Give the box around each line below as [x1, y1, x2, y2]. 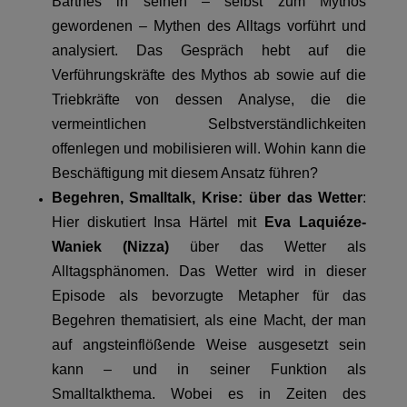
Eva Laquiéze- [263, 214, 367, 231]
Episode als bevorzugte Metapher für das [51, 288, 367, 304]
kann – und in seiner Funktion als [51, 362, 367, 378]
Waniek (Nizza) [51, 239, 169, 255]
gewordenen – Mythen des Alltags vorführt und [51, 18, 367, 35]
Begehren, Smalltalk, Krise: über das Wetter [51, 190, 363, 206]
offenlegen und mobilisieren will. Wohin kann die [51, 141, 367, 157]
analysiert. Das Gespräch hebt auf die [51, 43, 367, 59]
